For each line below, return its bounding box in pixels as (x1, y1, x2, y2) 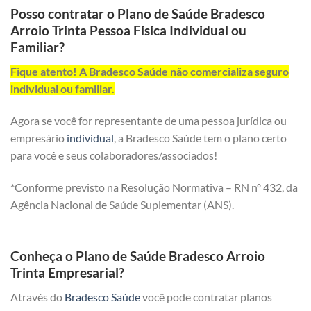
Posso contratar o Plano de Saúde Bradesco (10, 6, 265, 22)
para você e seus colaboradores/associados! (10, 148, 217, 162)
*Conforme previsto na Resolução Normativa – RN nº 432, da (10, 180, 298, 194)
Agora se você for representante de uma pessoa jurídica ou (10, 113, 287, 127)
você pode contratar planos (140, 289, 272, 303)
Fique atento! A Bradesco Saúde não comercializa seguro (10, 64, 289, 78)
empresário (10, 131, 67, 144)
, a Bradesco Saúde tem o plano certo (114, 131, 287, 144)
